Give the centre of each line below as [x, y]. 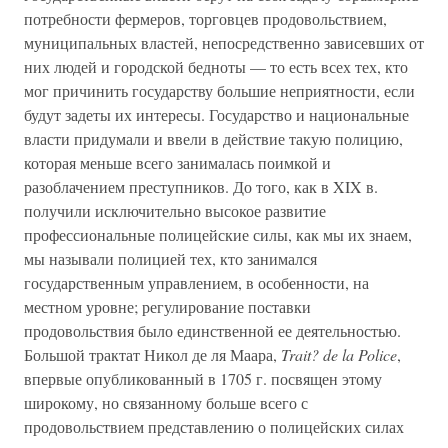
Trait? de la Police [339, 354]
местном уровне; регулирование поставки [167, 306]
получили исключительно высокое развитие [175, 210]
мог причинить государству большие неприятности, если [219, 90]
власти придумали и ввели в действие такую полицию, [213, 138]
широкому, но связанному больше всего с [166, 402]
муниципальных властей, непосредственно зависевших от [224, 42]
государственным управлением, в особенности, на [196, 282]
